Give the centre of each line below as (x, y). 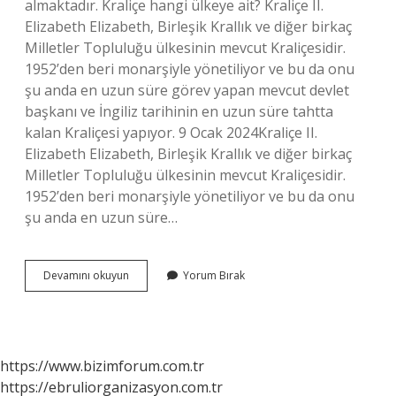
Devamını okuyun (86, 275)
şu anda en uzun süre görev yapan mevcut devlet (187, 90)
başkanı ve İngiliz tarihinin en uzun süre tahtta (179, 111)
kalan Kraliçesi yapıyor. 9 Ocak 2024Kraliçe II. (171, 133)
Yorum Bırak (214, 275)
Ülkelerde (152, 290)
